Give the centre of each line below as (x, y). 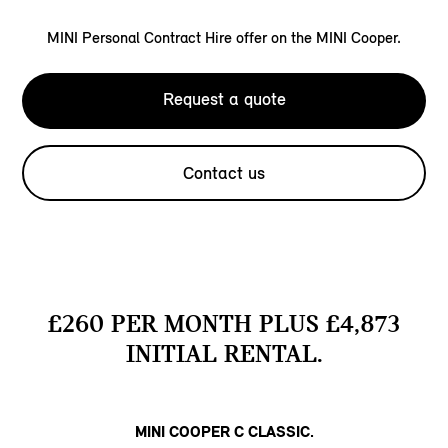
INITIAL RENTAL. (224, 354)
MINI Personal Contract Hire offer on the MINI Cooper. (224, 38)
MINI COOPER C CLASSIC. (224, 432)
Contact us (224, 173)
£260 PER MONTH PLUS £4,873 (224, 324)
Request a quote (224, 99)
